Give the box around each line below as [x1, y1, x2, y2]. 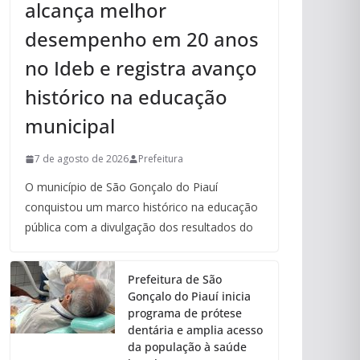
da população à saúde [128, 339, 247, 355]
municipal [25, 112, 115, 140]
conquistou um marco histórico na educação [25, 199, 258, 215]
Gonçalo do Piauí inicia [128, 288, 251, 305]
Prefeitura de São [128, 272, 222, 288]
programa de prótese [128, 305, 242, 321]
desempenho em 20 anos [25, 26, 259, 53]
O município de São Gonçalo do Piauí [25, 179, 218, 195]
